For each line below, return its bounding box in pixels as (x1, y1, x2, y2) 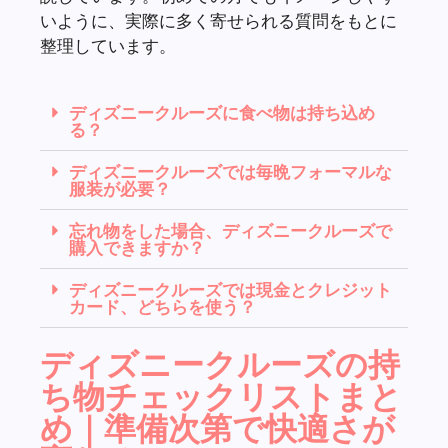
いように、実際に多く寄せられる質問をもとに (40, 9, 397, 31)
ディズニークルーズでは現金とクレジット (69, 279, 392, 301)
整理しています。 (40, 34, 176, 56)
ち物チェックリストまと (40, 376, 402, 417)
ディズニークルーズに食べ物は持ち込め (69, 102, 375, 124)
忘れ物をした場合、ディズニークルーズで (69, 220, 392, 242)
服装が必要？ (69, 178, 171, 200)
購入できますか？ (69, 237, 205, 259)
